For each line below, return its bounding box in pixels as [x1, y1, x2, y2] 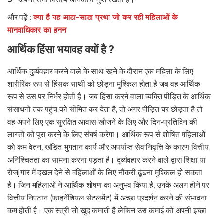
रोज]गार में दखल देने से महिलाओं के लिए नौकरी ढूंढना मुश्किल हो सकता [7, 168, 202, 178]
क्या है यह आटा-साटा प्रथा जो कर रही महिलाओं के [33, 13, 178, 22]
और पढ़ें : [7, 13, 33, 22]
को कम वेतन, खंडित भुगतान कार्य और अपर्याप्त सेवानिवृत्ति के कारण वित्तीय [7, 143, 209, 152]
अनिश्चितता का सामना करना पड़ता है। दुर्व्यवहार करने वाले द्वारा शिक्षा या [7, 155, 206, 165]
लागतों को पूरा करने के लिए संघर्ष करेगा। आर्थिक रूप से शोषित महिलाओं [7, 130, 205, 140]
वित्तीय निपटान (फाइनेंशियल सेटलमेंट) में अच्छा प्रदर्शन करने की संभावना [7, 193, 207, 203]
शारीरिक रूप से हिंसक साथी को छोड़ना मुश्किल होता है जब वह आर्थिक [7, 79, 200, 89]
